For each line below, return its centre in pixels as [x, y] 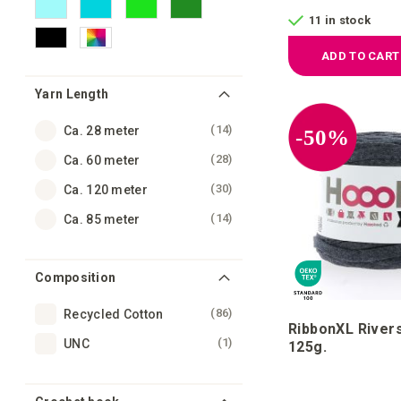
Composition [76, 278]
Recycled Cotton [114, 315]
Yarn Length [72, 94]
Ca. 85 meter [102, 220]
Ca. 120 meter [106, 190]
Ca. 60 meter [102, 161]
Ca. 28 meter [102, 131]
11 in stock [340, 21]
